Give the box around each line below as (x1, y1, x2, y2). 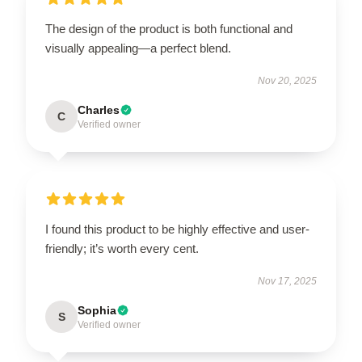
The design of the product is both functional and (45, 21, 293, 36)
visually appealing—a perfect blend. (45, 40, 231, 55)
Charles (78, 103, 120, 116)
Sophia (78, 303, 116, 317)
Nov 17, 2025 (258, 275, 317, 287)
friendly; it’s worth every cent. (45, 241, 199, 255)
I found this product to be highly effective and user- (45, 221, 309, 236)
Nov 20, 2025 (258, 74, 317, 86)
